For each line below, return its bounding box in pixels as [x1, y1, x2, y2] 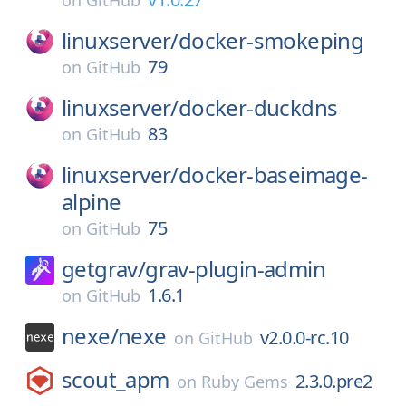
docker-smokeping [178, 25, 364, 55]
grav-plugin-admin [145, 254, 326, 284]
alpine [62, 187, 121, 217]
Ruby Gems [200, 371, 288, 392]
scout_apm [62, 364, 169, 394]
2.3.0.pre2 [295, 369, 372, 393]
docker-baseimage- [178, 159, 368, 189]
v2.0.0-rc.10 [259, 325, 349, 350]
